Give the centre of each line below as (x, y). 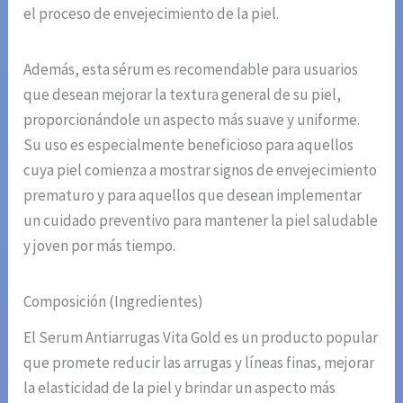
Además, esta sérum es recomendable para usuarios (191, 70)
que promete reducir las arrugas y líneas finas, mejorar (199, 363)
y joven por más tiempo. (100, 246)
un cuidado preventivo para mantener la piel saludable (201, 221)
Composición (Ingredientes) (114, 302)
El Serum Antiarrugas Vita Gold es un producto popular (201, 338)
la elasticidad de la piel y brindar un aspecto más (180, 388)
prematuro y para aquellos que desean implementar (193, 196)
